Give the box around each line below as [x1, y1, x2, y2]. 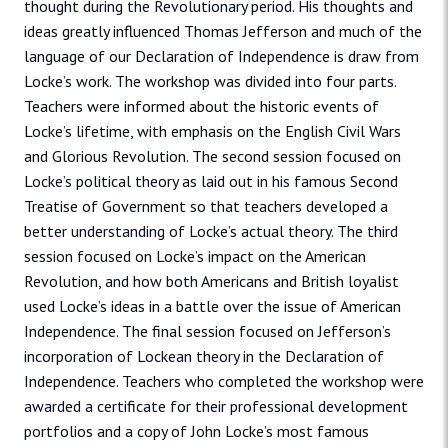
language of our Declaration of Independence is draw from [24, 46, 419, 67]
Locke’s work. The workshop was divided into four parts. [24, 71, 396, 92]
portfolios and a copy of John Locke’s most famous [24, 421, 369, 442]
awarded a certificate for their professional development [24, 396, 408, 417]
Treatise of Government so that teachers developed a [24, 196, 388, 217]
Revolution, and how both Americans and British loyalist [24, 271, 399, 292]
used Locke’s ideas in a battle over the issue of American [24, 296, 401, 317]
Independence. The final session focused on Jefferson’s [24, 321, 391, 342]
